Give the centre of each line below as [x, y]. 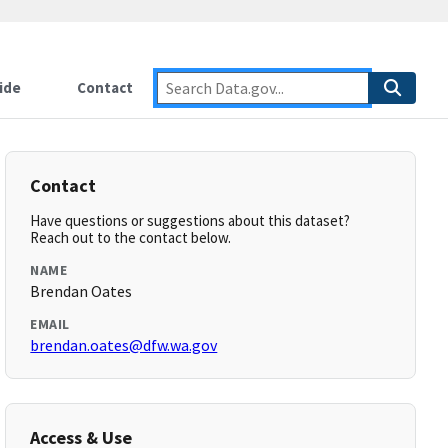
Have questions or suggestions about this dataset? [190, 220]
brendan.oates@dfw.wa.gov [124, 345]
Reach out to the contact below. [131, 237]
